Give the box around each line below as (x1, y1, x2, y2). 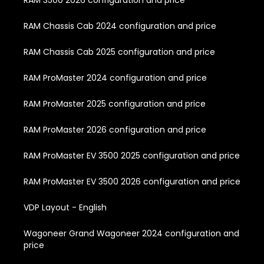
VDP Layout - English (24, 202, 107, 214)
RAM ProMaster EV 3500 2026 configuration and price (24, 176, 240, 188)
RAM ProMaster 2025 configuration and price (24, 98, 206, 110)
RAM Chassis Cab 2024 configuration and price (24, 20, 216, 32)
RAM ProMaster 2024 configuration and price (24, 72, 207, 84)
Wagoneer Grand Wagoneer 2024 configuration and (24, 227, 239, 240)
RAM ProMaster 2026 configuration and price (24, 124, 206, 136)
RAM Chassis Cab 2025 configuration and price (24, 46, 215, 58)
